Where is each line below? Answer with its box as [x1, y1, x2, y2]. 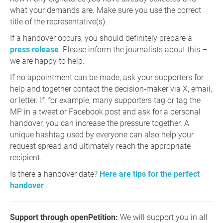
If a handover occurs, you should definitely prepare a [10, 33, 192, 43]
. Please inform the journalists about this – [59, 45, 207, 55]
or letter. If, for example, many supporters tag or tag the [10, 96, 201, 106]
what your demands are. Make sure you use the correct [10, 5, 201, 15]
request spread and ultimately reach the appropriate [10, 141, 191, 151]
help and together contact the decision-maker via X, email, [10, 84, 212, 94]
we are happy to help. [10, 56, 85, 66]
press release [10, 45, 59, 55]
